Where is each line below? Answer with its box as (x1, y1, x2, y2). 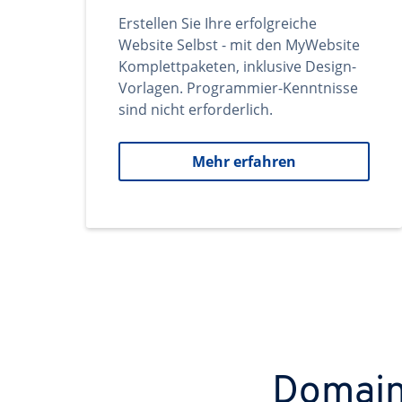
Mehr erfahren (192, 152, 296, 171)
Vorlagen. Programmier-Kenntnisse (118, 78, 358, 98)
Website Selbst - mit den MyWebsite (118, 35, 360, 55)
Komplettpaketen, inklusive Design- (118, 57, 356, 76)
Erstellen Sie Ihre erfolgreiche (118, 13, 317, 33)
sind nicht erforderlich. (118, 100, 273, 119)
